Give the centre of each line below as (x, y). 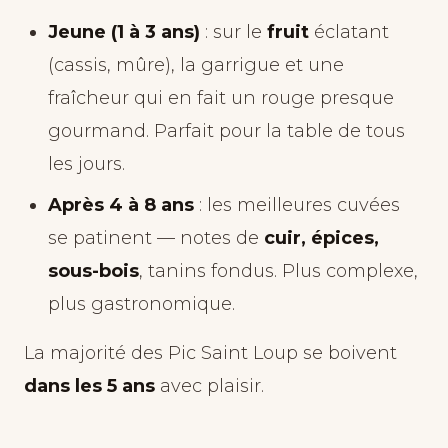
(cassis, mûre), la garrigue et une (196, 65)
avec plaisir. (209, 386)
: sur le (233, 32)
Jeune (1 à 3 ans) (124, 32)
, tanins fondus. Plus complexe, (278, 271)
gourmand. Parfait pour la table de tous (226, 131)
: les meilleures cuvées (297, 205)
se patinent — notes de (156, 238)
